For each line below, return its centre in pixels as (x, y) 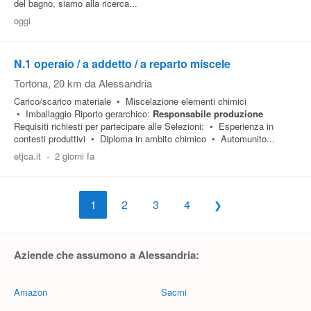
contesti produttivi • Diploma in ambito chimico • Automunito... (144, 138)
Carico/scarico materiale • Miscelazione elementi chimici (130, 101)
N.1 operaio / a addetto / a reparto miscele (122, 64)
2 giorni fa (74, 156)
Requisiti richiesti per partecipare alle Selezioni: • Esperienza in (144, 126)
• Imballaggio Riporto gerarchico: (83, 114)
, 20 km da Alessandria (100, 83)
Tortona (31, 83)
